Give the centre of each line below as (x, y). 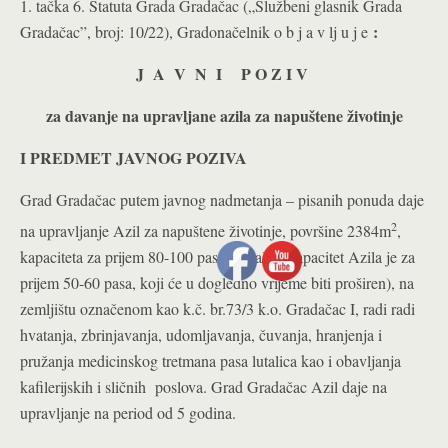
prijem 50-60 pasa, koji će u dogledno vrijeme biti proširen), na (217, 283)
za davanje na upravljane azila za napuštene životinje (224, 115)
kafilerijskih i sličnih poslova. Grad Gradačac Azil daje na (203, 387)
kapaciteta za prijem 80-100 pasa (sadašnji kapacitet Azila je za (217, 257)
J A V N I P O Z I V (224, 73)
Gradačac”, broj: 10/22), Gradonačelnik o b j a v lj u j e (194, 31)
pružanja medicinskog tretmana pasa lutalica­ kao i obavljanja (210, 361)
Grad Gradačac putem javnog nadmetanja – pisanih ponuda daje (222, 199)
